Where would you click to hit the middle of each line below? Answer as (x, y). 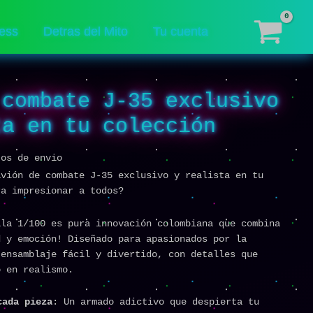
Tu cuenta (180, 31)
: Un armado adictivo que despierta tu (155, 302)
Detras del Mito (85, 31)
